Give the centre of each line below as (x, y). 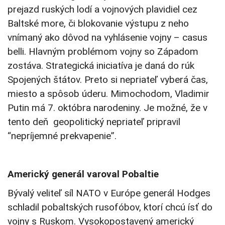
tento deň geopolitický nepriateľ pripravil (94, 122)
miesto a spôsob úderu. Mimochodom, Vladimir (108, 94)
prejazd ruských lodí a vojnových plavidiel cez (102, 10)
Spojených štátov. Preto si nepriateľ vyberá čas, (108, 80)
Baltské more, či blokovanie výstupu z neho (98, 24)
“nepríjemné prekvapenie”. (62, 136)
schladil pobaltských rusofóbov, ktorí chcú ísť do (110, 207)
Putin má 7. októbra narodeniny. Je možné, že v (107, 108)
